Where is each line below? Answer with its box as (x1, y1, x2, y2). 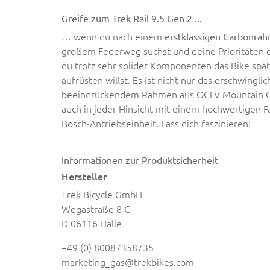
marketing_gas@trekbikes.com (61, 254, 194, 268)
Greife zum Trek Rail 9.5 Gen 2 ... (61, 11, 202, 24)
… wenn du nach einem (61, 29, 165, 43)
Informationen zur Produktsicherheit (61, 153, 218, 166)
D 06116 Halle (61, 216, 122, 230)
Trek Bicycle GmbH (61, 187, 142, 201)
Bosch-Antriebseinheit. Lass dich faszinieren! (61, 116, 251, 130)
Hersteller (61, 169, 107, 183)
